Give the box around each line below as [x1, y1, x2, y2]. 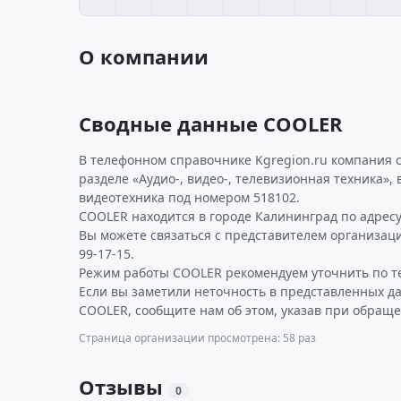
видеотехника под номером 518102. [79, 189, 300, 206]
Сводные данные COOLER [79, 110, 343, 137]
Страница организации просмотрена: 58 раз [79, 330, 316, 346]
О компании [79, 43, 209, 70]
